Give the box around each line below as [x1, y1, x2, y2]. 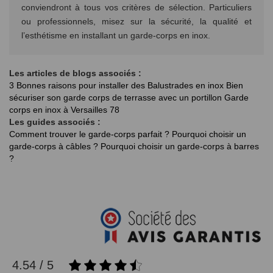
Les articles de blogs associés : [9, 68, 141, 79]
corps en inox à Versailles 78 [9, 105, 119, 115]
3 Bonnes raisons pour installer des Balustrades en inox [9, 80, 226, 91]
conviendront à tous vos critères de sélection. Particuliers [21, 2, 252, 13]
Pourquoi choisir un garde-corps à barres [101, 141, 259, 152]
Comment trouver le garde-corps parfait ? [9, 129, 172, 140]
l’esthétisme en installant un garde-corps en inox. [21, 30, 210, 41]
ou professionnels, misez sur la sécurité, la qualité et [21, 16, 252, 27]
